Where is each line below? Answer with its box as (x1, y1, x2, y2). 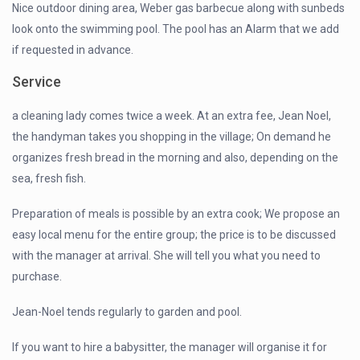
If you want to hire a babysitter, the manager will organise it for (12, 341, 328, 354)
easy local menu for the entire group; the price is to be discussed (12, 228, 337, 242)
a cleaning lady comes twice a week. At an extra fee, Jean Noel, (12, 109, 332, 123)
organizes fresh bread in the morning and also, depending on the (12, 151, 339, 165)
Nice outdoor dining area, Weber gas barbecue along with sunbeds (12, 2, 346, 15)
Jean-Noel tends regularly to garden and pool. (12, 305, 243, 319)
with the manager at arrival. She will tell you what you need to (12, 249, 321, 263)
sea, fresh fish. (12, 172, 87, 186)
